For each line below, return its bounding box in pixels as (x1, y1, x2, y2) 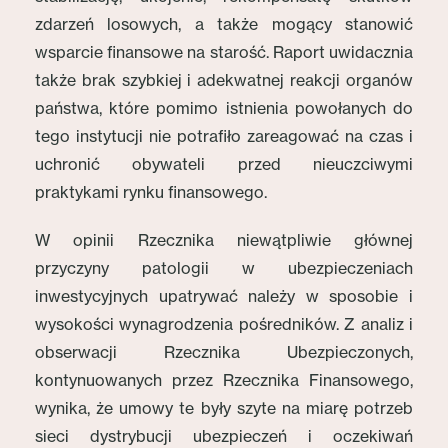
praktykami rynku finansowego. (35, 182, 267, 202)
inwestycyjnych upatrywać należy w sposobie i (35, 286, 413, 306)
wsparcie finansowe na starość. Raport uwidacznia (35, 42, 413, 62)
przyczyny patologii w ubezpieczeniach (35, 258, 413, 278)
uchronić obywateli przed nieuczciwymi (35, 154, 413, 174)
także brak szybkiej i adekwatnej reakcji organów (35, 70, 413, 90)
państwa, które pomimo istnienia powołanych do (35, 98, 413, 118)
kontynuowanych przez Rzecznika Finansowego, (35, 370, 413, 390)
